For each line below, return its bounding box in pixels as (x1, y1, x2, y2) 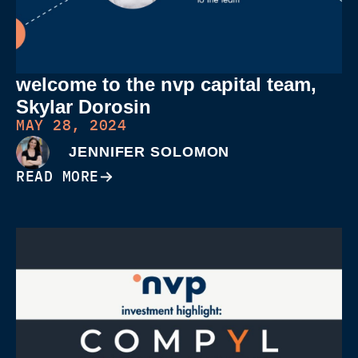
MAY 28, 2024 (16, 115, 126, 134)
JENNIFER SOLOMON (69, 144, 230, 161)
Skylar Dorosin (16, 95, 151, 117)
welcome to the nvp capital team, (16, 73, 316, 95)
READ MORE (16, 166, 99, 185)
